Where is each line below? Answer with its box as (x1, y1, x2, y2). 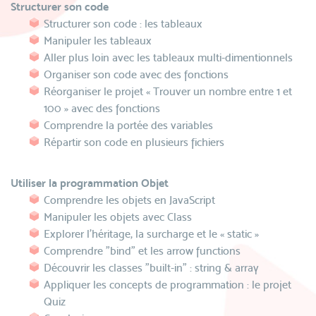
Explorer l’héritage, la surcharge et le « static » (44, 227, 259, 241)
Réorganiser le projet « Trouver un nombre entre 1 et (44, 85, 292, 98)
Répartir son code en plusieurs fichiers (44, 135, 224, 149)
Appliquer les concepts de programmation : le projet (44, 278, 291, 291)
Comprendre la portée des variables (44, 119, 213, 132)
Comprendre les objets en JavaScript (44, 193, 215, 207)
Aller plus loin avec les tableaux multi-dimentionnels (44, 51, 293, 64)
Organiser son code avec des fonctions (44, 68, 229, 81)
